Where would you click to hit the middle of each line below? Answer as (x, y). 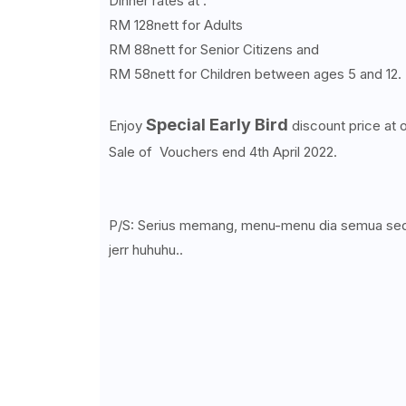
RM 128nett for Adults (175, 25)
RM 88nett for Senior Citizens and (215, 49)
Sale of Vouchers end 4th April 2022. (222, 152)
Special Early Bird (217, 125)
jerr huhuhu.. (147, 250)
